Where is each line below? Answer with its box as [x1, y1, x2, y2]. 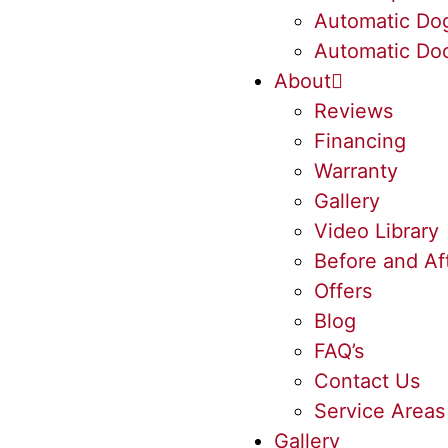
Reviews [314, 99, 393, 123]
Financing [314, 129, 406, 153]
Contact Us [314, 369, 420, 393]
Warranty [314, 159, 398, 183]
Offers [314, 279, 372, 303]
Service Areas [314, 399, 445, 423]
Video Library [314, 219, 439, 243]
